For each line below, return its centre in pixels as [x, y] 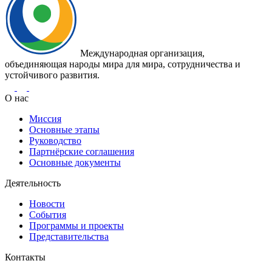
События [48, 215]
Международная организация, [142, 53]
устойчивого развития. [52, 75]
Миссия [45, 119]
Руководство [55, 141]
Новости [47, 204]
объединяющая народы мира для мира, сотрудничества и [123, 64]
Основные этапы [64, 130]
